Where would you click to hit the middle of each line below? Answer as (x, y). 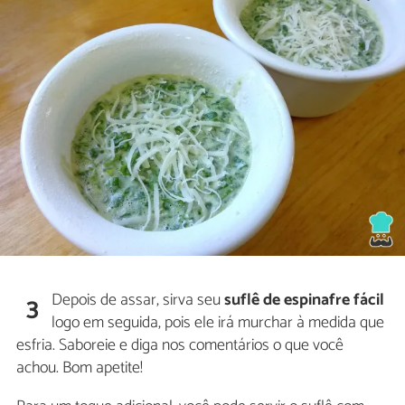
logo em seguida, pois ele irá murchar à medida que (218, 323)
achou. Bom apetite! (80, 368)
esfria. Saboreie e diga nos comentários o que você (180, 346)
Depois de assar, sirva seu (138, 301)
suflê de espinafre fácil (305, 301)
